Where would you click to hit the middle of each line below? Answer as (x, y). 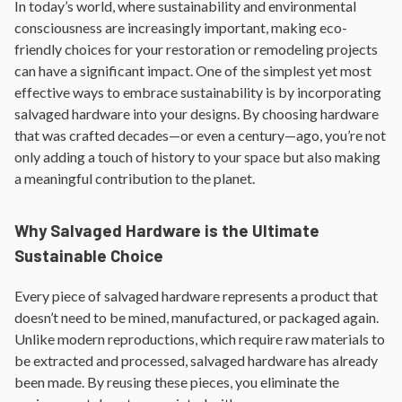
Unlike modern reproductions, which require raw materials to (200, 338)
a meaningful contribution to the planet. (135, 178)
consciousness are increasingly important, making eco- (181, 27)
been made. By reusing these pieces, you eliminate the (177, 381)
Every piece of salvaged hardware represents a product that (196, 295)
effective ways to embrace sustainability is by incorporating (198, 92)
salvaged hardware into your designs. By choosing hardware (197, 114)
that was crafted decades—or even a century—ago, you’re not (200, 135)
